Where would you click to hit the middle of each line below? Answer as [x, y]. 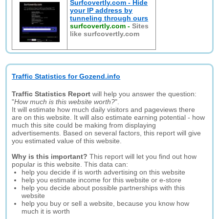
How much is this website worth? [65, 102]
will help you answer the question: [144, 94]
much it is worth [46, 211]
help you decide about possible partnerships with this [103, 188]
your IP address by [101, 10]
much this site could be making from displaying [84, 125]
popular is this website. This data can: [70, 164]
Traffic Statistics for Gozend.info [66, 76]
